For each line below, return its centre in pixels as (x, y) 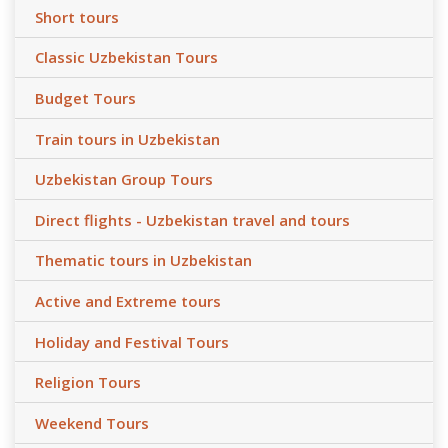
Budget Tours (85, 98)
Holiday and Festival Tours (132, 341)
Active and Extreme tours (128, 301)
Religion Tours (88, 382)
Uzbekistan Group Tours (124, 179)
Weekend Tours (92, 422)
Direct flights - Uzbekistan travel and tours (192, 219)
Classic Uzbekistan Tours (126, 57)
